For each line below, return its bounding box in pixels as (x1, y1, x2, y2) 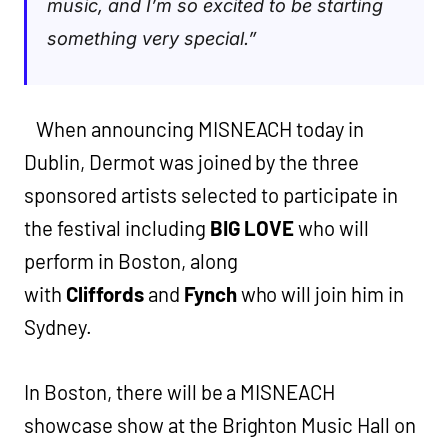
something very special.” (47, 27, 257, 49)
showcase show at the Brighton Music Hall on (24, 412, 417, 437)
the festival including (24, 215, 210, 240)
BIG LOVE (209, 215, 295, 240)
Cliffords (65, 281, 144, 306)
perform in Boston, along (24, 248, 238, 273)
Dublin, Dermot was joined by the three (24, 149, 360, 174)
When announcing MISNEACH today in (24, 116, 365, 141)
